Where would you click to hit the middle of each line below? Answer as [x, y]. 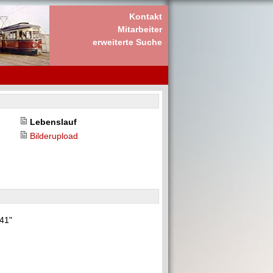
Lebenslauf [53, 122]
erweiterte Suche [127, 42]
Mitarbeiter [140, 29]
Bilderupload [54, 136]
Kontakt [146, 16]
